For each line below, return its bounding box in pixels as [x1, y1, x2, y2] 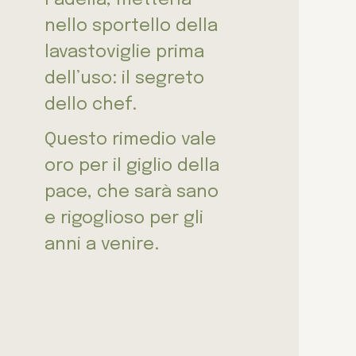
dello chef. [44, 95, 137, 114]
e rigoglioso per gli [44, 209, 203, 227]
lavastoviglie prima [44, 43, 204, 61]
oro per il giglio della [44, 157, 219, 175]
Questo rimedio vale [44, 130, 216, 149]
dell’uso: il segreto [44, 69, 204, 87]
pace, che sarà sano [44, 183, 219, 201]
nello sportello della [44, 17, 218, 35]
